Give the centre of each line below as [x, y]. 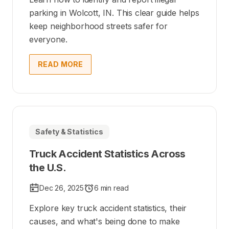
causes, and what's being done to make [105, 222]
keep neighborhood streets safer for [98, 26]
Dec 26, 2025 [62, 188]
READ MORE [61, 64]
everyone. [48, 40]
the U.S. [48, 168]
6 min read [111, 188]
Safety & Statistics [69, 132]
